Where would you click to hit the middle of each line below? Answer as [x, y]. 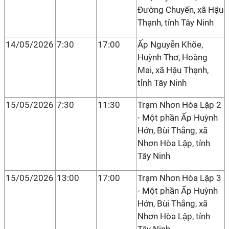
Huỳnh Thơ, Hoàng [173, 57]
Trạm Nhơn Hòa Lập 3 [179, 178]
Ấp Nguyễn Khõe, [170, 44]
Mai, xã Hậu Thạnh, [173, 70]
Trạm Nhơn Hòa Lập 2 [179, 105]
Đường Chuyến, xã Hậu [180, 10]
